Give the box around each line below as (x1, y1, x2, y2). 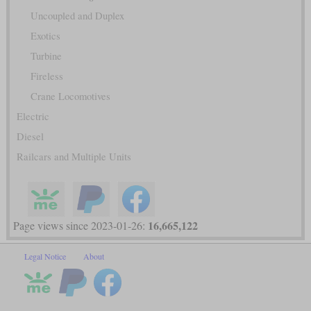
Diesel (16, 130, 44, 144)
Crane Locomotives (30, 90, 110, 103)
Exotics (30, 29, 60, 43)
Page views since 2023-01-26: (12, 218, 148, 233)
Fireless (30, 69, 63, 83)
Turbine (30, 49, 62, 63)
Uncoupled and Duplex (30, 9, 124, 23)
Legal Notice (24, 251, 66, 262)
